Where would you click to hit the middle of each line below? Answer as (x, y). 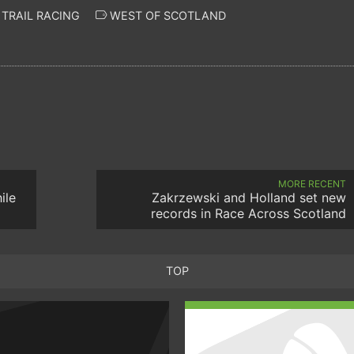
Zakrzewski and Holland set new (249, 197)
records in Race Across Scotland (249, 213)
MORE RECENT (312, 183)
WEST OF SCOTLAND (166, 15)
